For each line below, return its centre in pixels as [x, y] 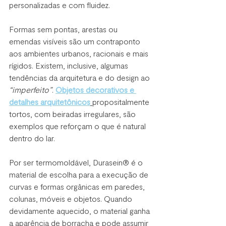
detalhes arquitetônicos [50, 101]
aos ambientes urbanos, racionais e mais [80, 53]
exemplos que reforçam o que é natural [78, 126]
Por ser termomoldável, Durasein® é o [77, 162]
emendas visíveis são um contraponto [76, 41]
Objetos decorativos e [96, 89]
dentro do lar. [33, 138]
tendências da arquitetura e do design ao [80, 77]
